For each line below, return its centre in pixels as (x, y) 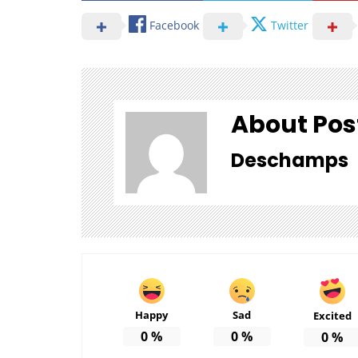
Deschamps (289, 160)
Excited (332, 315)
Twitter (290, 25)
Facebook (174, 25)
